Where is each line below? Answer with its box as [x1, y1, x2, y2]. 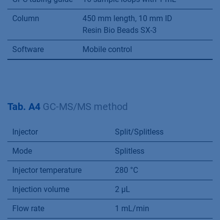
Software [12, 45, 44, 54]
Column [12, 14, 39, 23]
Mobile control [82, 45, 132, 54]
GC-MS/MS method [43, 101, 128, 112]
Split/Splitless [115, 127, 164, 137]
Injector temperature [12, 165, 82, 175]
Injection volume [12, 185, 69, 194]
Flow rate [12, 204, 44, 213]
